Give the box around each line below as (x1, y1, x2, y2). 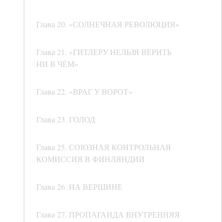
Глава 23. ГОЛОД (36, 114, 95, 125)
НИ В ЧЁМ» (36, 58, 78, 69)
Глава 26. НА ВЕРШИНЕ (36, 181, 122, 192)
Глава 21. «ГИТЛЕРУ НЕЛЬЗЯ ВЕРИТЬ (36, 47, 171, 57)
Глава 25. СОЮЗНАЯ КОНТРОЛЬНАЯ (36, 142, 171, 153)
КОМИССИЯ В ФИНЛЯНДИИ (36, 154, 145, 165)
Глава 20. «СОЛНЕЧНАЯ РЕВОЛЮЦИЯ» (36, 19, 179, 30)
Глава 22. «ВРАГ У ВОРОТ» (36, 86, 132, 97)
